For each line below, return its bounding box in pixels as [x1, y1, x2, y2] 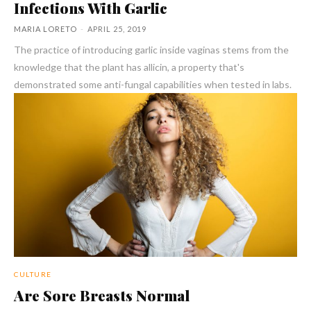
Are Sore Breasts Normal [14, 285, 190, 305]
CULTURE [14, 270, 52, 279]
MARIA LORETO [14, 24, 77, 33]
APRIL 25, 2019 [87, 24, 146, 33]
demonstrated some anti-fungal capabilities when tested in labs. [14, 78, 292, 90]
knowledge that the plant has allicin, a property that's [14, 60, 244, 73]
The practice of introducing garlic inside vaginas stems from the [14, 43, 289, 56]
